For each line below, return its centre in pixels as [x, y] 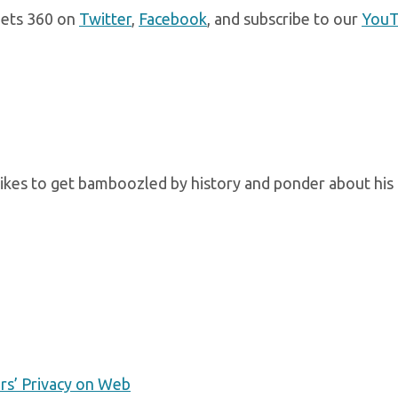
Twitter [105, 19]
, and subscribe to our [284, 19]
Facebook [173, 19]
